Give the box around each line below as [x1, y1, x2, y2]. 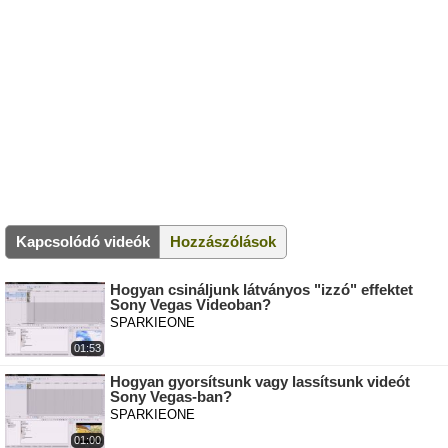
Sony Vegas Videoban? [110, 296, 271, 314]
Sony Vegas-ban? [110, 388, 232, 406]
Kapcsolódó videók [16, 233, 150, 251]
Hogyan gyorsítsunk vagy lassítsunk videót [110, 373, 410, 391]
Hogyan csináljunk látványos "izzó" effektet [110, 281, 413, 299]
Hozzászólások [170, 233, 276, 251]
